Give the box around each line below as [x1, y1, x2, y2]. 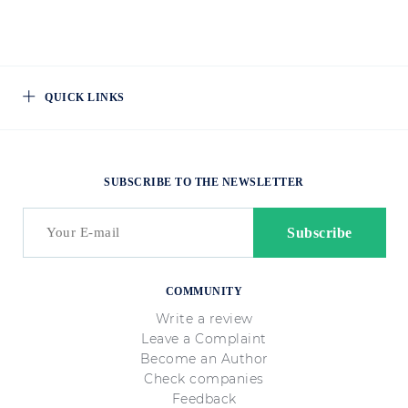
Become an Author [139, 351, 269, 367]
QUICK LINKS [45, 91, 125, 104]
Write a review [155, 311, 253, 327]
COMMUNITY [165, 285, 243, 298]
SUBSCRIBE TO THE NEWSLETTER [104, 176, 304, 189]
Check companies [144, 371, 264, 387]
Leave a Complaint [141, 331, 267, 347]
